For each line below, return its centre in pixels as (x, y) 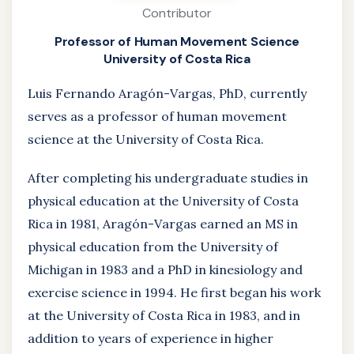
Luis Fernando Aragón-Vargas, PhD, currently (167, 93)
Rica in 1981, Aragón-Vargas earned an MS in (163, 224)
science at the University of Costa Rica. (146, 139)
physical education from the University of (153, 247)
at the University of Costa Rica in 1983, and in (164, 315)
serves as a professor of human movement (157, 116)
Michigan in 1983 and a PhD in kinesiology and (165, 269)
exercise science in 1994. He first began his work (174, 292)
